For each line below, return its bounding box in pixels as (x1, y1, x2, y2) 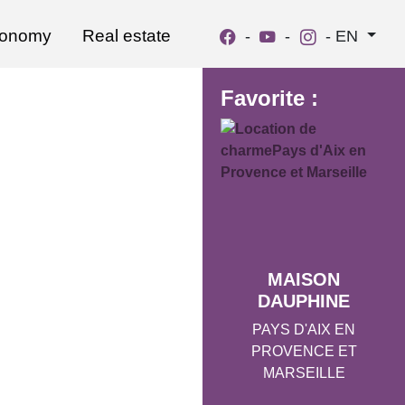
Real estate (82, 26, 172, 45)
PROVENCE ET (250, 343, 357, 359)
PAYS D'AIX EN (252, 321, 355, 337)
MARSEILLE (262, 364, 345, 381)
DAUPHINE (258, 290, 350, 311)
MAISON (268, 268, 340, 289)
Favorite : (221, 86, 318, 110)
